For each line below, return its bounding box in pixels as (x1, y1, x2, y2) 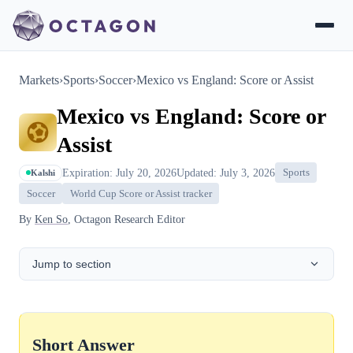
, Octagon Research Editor (68, 212, 185, 225)
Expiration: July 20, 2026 (62, 165, 176, 179)
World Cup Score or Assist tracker (69, 188, 212, 199)
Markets (19, 73, 59, 87)
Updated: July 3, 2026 (176, 165, 275, 179)
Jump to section (32, 257, 111, 270)
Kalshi (31, 168, 55, 178)
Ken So (35, 212, 68, 225)
